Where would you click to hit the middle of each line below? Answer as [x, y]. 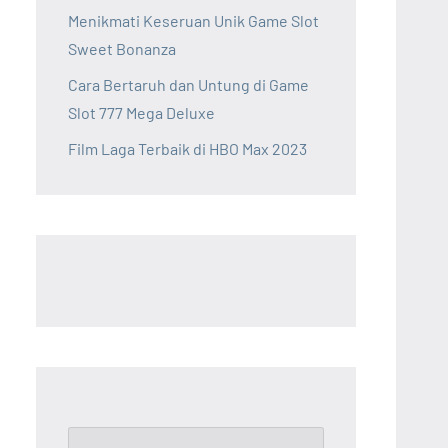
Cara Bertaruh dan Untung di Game [188, 84]
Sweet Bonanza [122, 48]
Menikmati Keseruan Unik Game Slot [193, 20]
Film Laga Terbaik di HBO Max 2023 [187, 148]
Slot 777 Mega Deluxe [141, 112]
